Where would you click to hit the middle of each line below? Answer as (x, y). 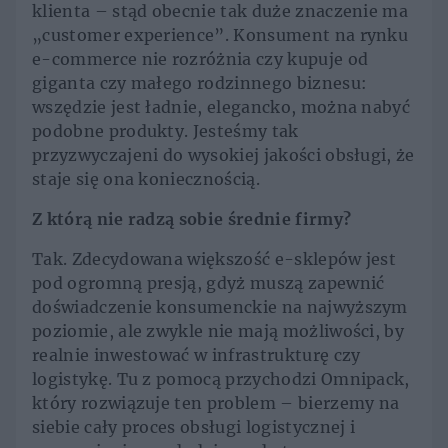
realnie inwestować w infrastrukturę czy (196, 355)
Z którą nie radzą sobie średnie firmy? (192, 219)
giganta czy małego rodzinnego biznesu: (200, 83)
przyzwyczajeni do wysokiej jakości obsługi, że (223, 155)
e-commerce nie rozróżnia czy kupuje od (200, 59)
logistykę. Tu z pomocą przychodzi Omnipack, (221, 379)
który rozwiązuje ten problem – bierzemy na (216, 403)
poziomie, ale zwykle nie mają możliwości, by (218, 331)
